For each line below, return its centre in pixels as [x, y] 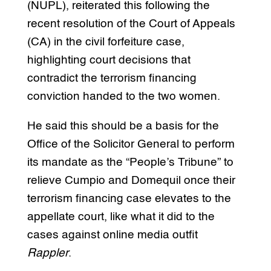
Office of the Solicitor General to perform [131, 145]
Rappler [47, 253]
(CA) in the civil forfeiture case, [106, 42]
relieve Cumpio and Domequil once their [131, 181]
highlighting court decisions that [109, 60]
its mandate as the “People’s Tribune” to [130, 163]
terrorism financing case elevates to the [129, 199]
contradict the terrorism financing [112, 79]
